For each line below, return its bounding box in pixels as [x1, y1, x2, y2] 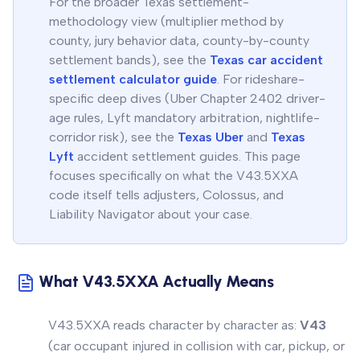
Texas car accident [210, 52, 323, 67]
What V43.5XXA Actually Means [39, 272, 273, 291]
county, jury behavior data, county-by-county [49, 33, 309, 48]
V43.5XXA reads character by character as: [48, 317, 300, 333]
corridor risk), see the [49, 129, 174, 145]
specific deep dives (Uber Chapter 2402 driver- [49, 91, 325, 106]
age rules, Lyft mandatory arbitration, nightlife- [49, 110, 320, 125]
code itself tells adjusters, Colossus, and [49, 187, 284, 202]
